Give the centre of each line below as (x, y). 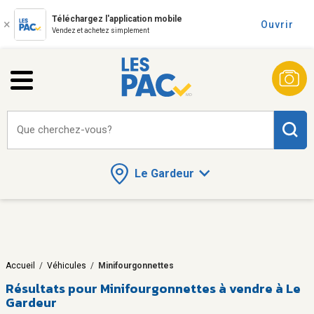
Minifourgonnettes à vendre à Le (200, 288)
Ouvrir (277, 25)
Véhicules (67, 265)
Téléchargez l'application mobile (117, 19)
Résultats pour (52, 288)
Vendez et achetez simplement (101, 30)
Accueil (20, 265)
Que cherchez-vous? (64, 130)
